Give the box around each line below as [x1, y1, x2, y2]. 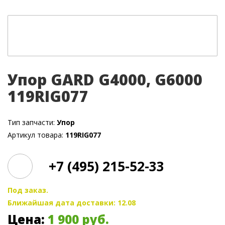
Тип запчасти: [8, 118, 57, 127]
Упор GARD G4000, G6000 [8, 69, 202, 90]
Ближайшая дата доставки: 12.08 [8, 198, 136, 207]
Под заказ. [8, 185, 48, 195]
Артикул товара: [8, 130, 65, 140]
